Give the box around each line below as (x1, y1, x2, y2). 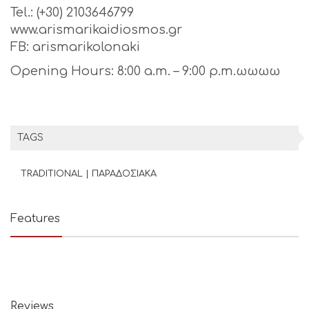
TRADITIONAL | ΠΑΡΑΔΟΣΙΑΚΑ (21, 169, 157, 179)
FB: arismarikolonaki (10, 40, 140, 54)
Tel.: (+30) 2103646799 (10, 6, 134, 20)
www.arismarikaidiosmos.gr (10, 23, 182, 37)
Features (10, 212, 60, 226)
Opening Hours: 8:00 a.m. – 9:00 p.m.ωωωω (10, 64, 280, 79)
